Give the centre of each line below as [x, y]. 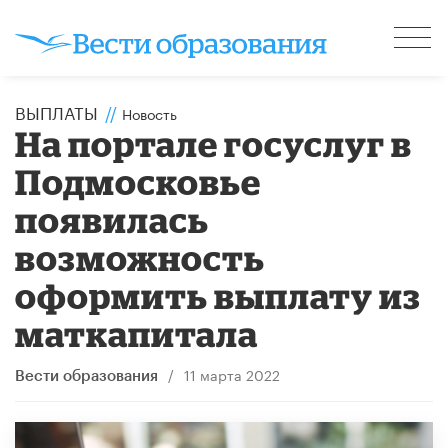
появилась [112, 219]
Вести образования [86, 376]
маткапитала [137, 333]
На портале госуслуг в [214, 143]
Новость [149, 112]
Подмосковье [138, 181]
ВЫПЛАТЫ [56, 110]
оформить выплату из [218, 295]
